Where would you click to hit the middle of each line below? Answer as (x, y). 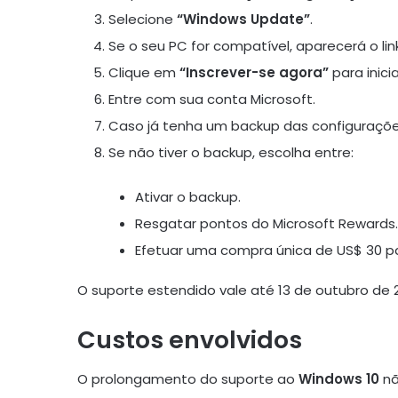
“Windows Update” (243, 19)
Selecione (143, 19)
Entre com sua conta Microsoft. (212, 99)
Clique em (144, 72)
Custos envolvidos (190, 339)
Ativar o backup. (188, 196)
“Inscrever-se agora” (254, 72)
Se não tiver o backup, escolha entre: (231, 152)
